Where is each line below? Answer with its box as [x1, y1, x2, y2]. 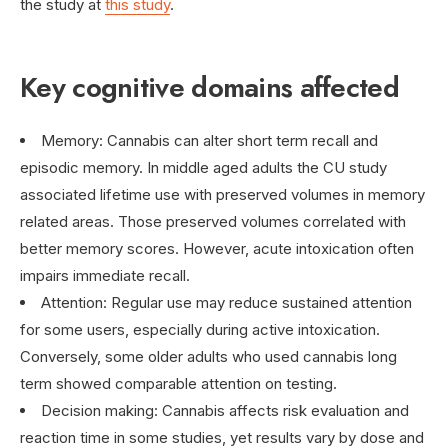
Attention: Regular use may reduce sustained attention [41, 292, 412, 312]
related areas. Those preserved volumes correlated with [20, 211, 406, 231]
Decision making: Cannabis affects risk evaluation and [41, 400, 409, 420]
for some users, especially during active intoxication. [20, 319, 380, 339]
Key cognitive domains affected [20, 66, 399, 108]
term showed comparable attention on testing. [20, 373, 337, 393]
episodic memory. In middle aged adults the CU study [20, 157, 387, 177]
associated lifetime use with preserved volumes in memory [20, 184, 425, 204]
